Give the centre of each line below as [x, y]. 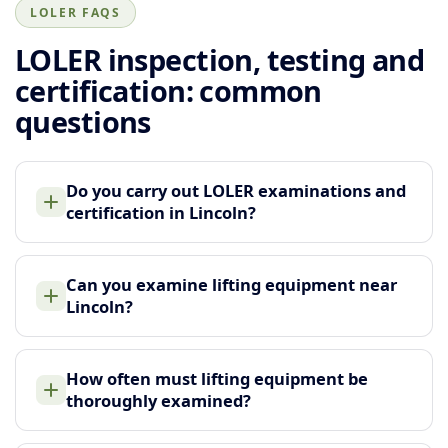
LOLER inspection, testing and [220, 59]
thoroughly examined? [158, 400]
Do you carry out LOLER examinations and [236, 190]
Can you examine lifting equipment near [231, 284]
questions [83, 121]
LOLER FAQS [75, 12]
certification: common [168, 90]
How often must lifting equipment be [217, 378]
